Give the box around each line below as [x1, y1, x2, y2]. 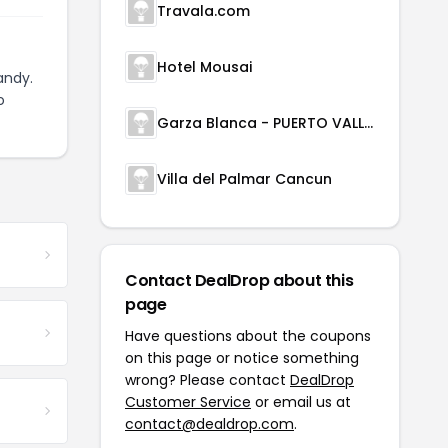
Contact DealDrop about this [125, 269, 354, 292]
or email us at [251, 392, 351, 412]
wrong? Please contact [125, 370, 290, 390]
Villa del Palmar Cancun [157, 169, 332, 189]
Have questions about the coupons [125, 326, 371, 346]
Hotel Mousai [157, 57, 252, 77]
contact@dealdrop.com [125, 414, 294, 434]
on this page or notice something [125, 348, 359, 368]
